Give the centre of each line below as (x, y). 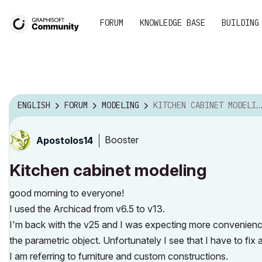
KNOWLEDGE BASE (173, 23)
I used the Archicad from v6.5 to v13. (87, 208)
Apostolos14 (65, 140)
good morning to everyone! (67, 193)
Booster (122, 140)
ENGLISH (34, 106)
